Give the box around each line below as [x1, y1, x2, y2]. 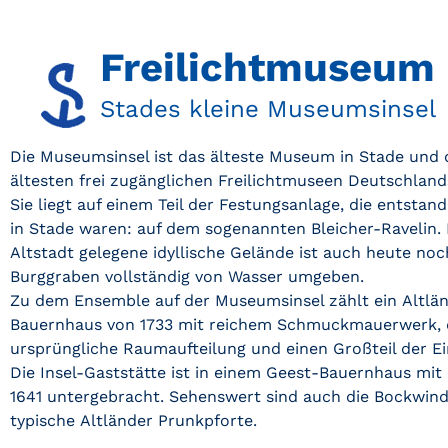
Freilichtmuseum [100, 44, 435, 91]
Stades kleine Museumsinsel [100, 95, 436, 123]
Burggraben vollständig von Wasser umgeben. [10, 267, 364, 286]
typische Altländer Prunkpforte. [10, 411, 257, 430]
